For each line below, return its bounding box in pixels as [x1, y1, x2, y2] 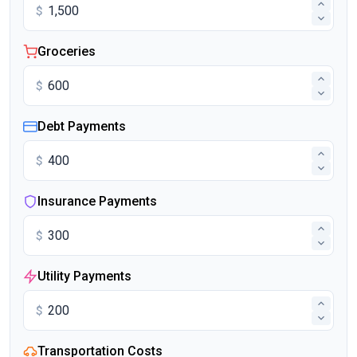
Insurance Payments [37, 194, 157, 209]
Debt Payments [37, 119, 126, 134]
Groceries [37, 44, 96, 59]
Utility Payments [37, 269, 131, 284]
